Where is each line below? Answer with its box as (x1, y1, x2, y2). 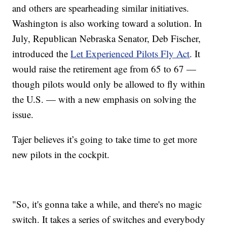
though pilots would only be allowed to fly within (12, 77, 206, 90)
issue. (12, 107, 34, 121)
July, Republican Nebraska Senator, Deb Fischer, (12, 31, 201, 45)
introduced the (12, 47, 71, 60)
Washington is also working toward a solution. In (12, 16, 203, 29)
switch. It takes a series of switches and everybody (12, 212, 206, 225)
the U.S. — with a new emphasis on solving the (12, 92, 197, 105)
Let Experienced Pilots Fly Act (70, 47, 190, 60)
